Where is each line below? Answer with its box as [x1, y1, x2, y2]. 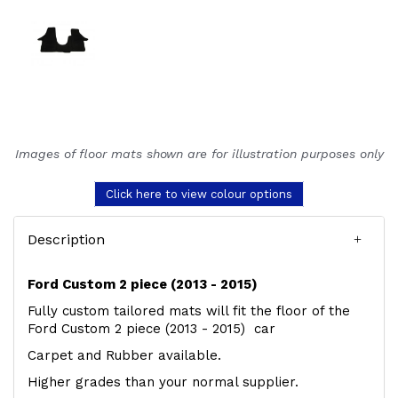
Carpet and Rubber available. [28, 346, 221, 363]
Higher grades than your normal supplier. [28, 373, 298, 390]
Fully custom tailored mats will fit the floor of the [28, 302, 350, 319]
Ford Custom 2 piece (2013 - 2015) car [28, 320, 275, 337]
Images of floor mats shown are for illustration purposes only [14, 146, 384, 161]
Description [28, 230, 105, 248]
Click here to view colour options [106, 187, 292, 201]
